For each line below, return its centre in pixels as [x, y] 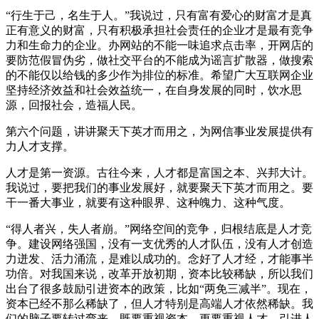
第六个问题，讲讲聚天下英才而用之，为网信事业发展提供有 [159, 131]
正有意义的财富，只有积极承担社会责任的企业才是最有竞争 [159, 30]
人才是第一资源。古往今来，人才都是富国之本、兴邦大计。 [159, 172]
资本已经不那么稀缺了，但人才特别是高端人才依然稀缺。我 [159, 303]
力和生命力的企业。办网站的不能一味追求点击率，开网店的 [159, 45]
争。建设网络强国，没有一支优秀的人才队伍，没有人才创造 [159, 244]
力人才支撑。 [40, 146]
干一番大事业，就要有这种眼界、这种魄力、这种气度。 [148, 202]
